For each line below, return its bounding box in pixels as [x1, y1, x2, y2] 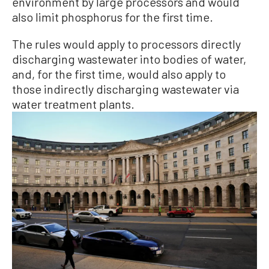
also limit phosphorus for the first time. [12, 10, 213, 24]
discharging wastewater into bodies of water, [12, 52, 246, 66]
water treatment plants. [12, 97, 134, 111]
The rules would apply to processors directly [12, 37, 241, 51]
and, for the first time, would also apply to [12, 67, 226, 81]
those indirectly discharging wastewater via [12, 82, 239, 96]
